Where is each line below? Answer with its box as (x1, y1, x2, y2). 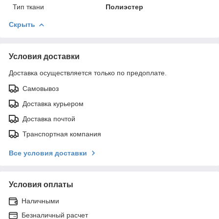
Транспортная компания (22, 130, 101, 138)
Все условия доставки (9, 149, 87, 157)
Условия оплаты (9, 180, 73, 189)
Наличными (22, 197, 59, 205)
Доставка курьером (22, 99, 84, 108)
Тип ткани (13, 2, 44, 11)
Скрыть (9, 20, 35, 28)
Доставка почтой (22, 114, 75, 123)
